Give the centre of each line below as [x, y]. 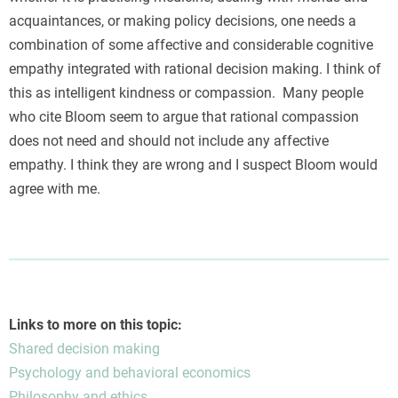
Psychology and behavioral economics [130, 373]
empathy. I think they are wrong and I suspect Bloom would [193, 165]
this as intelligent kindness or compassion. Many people [186, 93]
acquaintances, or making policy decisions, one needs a [183, 21]
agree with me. [55, 189]
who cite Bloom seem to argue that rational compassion [184, 117]
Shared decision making [84, 349]
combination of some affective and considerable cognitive [191, 45]
